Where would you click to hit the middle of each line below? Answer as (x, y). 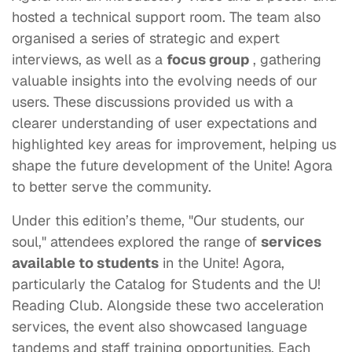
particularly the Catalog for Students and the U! (166, 284)
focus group (208, 59)
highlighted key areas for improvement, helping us (174, 144)
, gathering (287, 59)
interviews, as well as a (89, 59)
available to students (85, 263)
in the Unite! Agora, (222, 263)
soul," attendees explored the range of (136, 242)
